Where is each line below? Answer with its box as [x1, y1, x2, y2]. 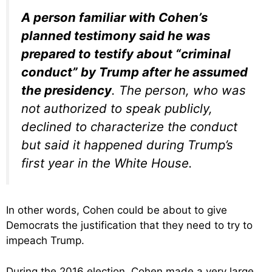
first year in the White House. [21, 155, 192, 171]
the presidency [21, 82, 112, 98]
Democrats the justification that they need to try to [6, 219, 253, 232]
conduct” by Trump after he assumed [21, 64, 248, 80]
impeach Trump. [6, 234, 84, 247]
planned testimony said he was [21, 27, 210, 43]
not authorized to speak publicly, [21, 100, 212, 116]
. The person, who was [112, 82, 246, 98]
